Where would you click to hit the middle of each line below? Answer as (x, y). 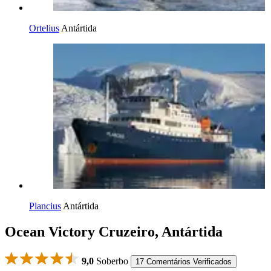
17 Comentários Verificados (184, 261)
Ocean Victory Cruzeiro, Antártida (114, 231)
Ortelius (44, 28)
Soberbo (111, 261)
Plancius (45, 206)
